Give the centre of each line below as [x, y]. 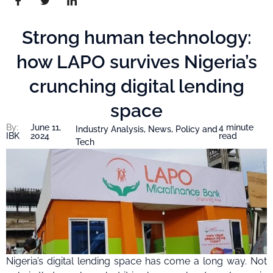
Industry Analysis [110, 129]
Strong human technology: [136, 38]
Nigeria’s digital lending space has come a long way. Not [136, 261]
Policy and [197, 129]
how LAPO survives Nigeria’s [136, 62]
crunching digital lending [136, 87]
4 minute [236, 128]
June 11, [46, 128]
